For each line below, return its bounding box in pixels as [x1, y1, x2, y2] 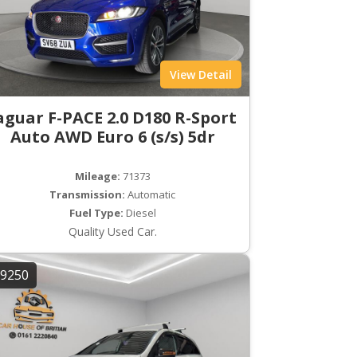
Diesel [123, 206, 156, 221]
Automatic [125, 187, 176, 202]
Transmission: [49, 187, 126, 202]
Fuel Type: [69, 206, 124, 221]
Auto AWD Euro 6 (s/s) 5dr [10, 126, 215, 148]
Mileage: [74, 169, 120, 184]
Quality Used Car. [68, 224, 157, 240]
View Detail [169, 67, 232, 83]
